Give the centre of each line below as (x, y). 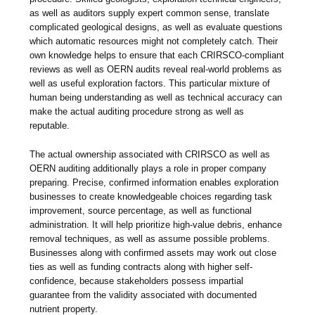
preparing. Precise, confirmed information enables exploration (154, 183)
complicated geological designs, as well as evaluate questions (156, 27)
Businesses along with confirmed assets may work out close (153, 253)
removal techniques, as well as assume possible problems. (150, 239)
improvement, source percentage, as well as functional (141, 211)
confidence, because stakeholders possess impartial (137, 281)
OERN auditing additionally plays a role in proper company (148, 169)
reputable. (50, 126)
